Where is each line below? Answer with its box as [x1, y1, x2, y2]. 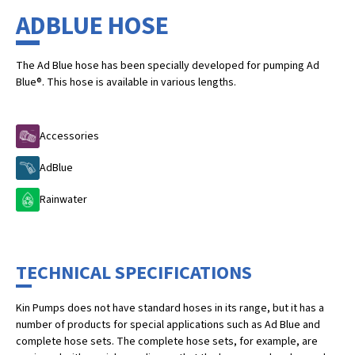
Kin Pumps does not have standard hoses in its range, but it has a [16, 300, 324, 316]
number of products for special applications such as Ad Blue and [16, 317, 320, 333]
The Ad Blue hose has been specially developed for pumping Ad [16, 58, 319, 74]
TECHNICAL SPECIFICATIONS [16, 259, 252, 287]
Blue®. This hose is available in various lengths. [16, 74, 236, 90]
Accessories [40, 128, 99, 144]
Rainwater [40, 191, 87, 208]
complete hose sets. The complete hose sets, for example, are [16, 334, 318, 349]
